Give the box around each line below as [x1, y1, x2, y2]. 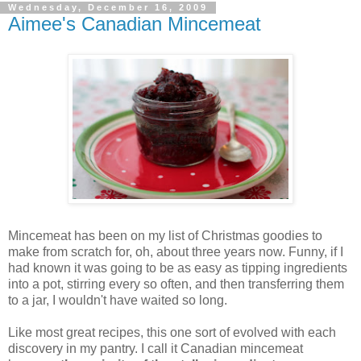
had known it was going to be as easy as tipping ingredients [8, 261, 347, 276]
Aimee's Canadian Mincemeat [8, 12, 261, 35]
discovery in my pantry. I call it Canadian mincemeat [8, 342, 303, 356]
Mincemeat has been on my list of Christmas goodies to [8, 229, 322, 243]
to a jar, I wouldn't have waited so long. [8, 293, 227, 308]
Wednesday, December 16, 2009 [8, 2, 208, 13]
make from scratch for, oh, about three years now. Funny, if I [8, 245, 343, 259]
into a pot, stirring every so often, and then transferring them [8, 277, 344, 292]
